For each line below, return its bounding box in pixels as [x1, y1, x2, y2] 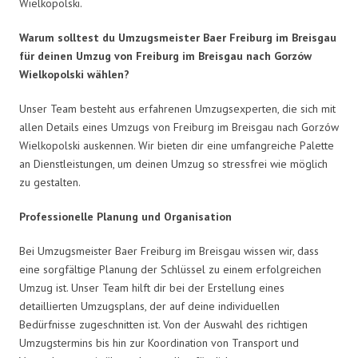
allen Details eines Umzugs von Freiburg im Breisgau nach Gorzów [19, 119, 339, 134]
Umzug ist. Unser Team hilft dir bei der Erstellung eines [19, 280, 284, 295]
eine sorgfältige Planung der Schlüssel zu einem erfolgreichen [19, 261, 321, 276]
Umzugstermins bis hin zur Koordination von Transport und [19, 335, 299, 350]
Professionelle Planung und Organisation [19, 209, 232, 224]
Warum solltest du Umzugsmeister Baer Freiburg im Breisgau [19, 30, 336, 45]
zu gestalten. [19, 174, 81, 189]
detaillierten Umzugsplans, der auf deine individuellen [19, 298, 280, 313]
